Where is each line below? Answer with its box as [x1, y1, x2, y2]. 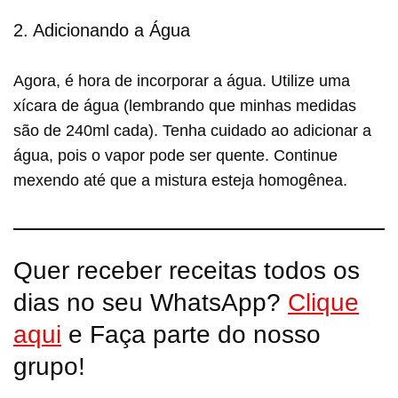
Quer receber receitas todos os [13, 256, 360, 284]
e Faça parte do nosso [61, 320, 321, 348]
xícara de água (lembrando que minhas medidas [13, 96, 356, 115]
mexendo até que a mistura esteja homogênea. [13, 171, 347, 189]
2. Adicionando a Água [13, 20, 190, 40]
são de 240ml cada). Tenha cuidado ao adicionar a [13, 121, 371, 139]
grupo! [13, 352, 85, 380]
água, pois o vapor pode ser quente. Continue [13, 146, 338, 164]
